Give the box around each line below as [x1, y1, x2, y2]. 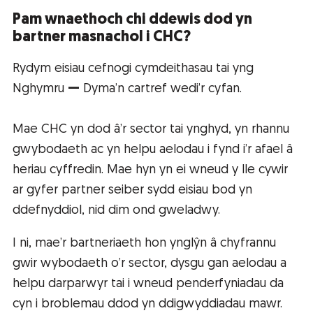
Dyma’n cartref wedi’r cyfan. [80, 82, 245, 96]
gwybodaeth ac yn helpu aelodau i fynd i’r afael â [13, 143, 293, 157]
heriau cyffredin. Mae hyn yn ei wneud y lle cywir [13, 163, 288, 177]
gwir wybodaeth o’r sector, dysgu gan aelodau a [13, 257, 286, 271]
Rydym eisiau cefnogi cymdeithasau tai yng [13, 62, 254, 76]
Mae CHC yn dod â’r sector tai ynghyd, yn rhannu [13, 123, 289, 137]
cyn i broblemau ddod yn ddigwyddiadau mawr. [13, 298, 282, 312]
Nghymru [13, 82, 68, 96]
